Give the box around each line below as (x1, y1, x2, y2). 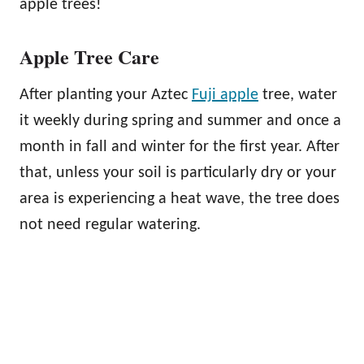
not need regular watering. (19, 217, 201, 234)
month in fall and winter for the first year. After (19, 139, 340, 156)
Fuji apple (192, 87, 258, 104)
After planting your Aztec (19, 87, 192, 104)
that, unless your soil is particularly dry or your (19, 165, 336, 182)
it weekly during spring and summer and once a (19, 113, 341, 130)
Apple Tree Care (19, 42, 159, 71)
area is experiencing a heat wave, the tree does (19, 191, 340, 208)
